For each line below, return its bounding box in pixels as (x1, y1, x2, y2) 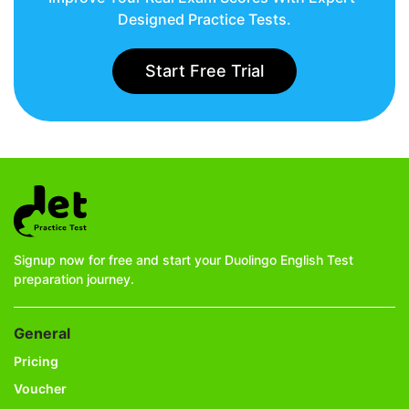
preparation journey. (14, 270, 134, 287)
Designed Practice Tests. (118, 10, 291, 29)
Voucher (14, 380, 67, 396)
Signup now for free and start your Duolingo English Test (14, 251, 353, 267)
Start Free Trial (145, 61, 264, 81)
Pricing (14, 352, 58, 369)
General (14, 323, 70, 342)
